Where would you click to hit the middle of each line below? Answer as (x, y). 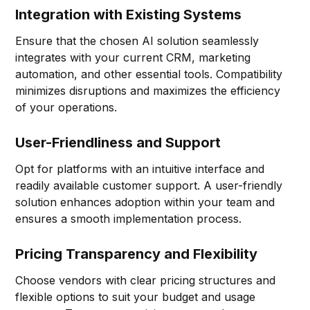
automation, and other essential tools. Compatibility (149, 74)
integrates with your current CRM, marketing (133, 57)
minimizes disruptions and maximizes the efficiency (148, 90)
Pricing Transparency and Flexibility (137, 254)
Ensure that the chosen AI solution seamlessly (137, 40)
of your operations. (66, 107)
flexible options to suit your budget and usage (136, 297)
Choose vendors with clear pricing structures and (146, 280)
